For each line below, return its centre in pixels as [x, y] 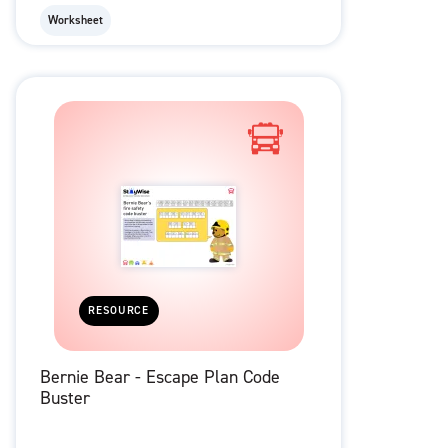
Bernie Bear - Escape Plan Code [160, 377]
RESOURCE [119, 311]
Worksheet [75, 20]
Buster [65, 398]
